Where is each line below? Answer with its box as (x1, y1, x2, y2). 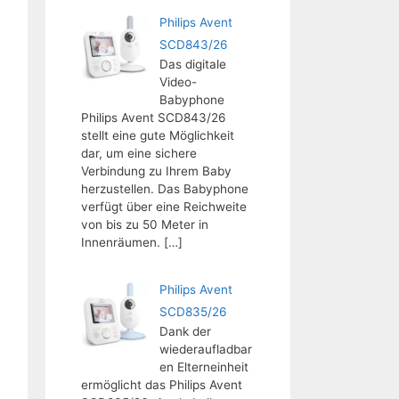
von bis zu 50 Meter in (81, 216, 208, 232)
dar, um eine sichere (81, 145, 197, 160)
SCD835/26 (159, 305, 226, 319)
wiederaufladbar (159, 342, 252, 356)
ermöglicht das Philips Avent (81, 378, 242, 392)
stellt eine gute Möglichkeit (81, 127, 234, 142)
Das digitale (159, 56, 226, 71)
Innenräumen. (81, 234, 160, 249)
